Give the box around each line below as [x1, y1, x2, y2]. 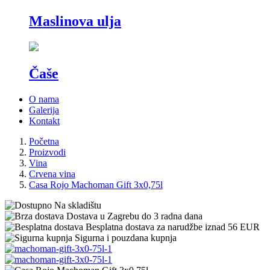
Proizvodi [29, 146, 66, 157]
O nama [29, 93, 59, 104]
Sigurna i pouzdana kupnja [75, 232, 177, 243]
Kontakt [29, 115, 60, 126]
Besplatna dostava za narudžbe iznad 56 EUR [86, 221, 260, 232]
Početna [29, 136, 59, 146]
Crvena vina [29, 168, 75, 179]
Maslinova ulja [29, 13, 121, 29]
